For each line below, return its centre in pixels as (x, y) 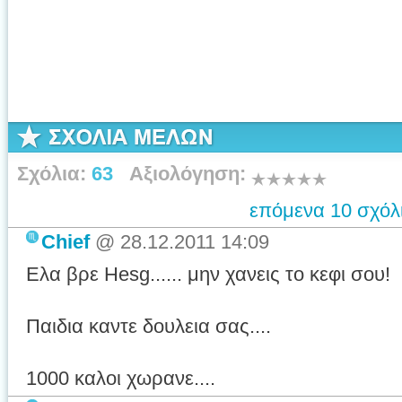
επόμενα (290, 210)
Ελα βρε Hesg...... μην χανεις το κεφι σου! (208, 274)
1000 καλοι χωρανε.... (121, 378)
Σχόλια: (54, 174)
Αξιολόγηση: (182, 174)
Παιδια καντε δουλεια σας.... (149, 326)
